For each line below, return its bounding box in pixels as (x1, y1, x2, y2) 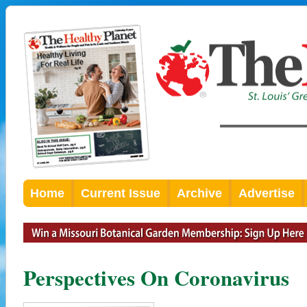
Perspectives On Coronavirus (23, 261, 289, 293)
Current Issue (81, 186, 160, 200)
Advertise (238, 186, 295, 200)
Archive (177, 186, 222, 200)
